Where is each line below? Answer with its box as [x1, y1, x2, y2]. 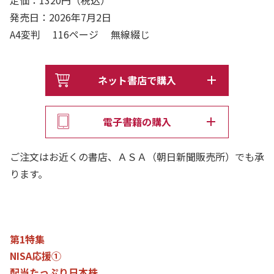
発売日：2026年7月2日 [10, 9, 111, 24]
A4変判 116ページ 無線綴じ [10, 26, 160, 42]
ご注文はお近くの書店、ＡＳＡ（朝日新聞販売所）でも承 [10, 149, 264, 164]
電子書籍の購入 [103, 114, 171, 129]
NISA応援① [10, 248, 61, 263]
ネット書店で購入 [98, 72, 176, 87]
